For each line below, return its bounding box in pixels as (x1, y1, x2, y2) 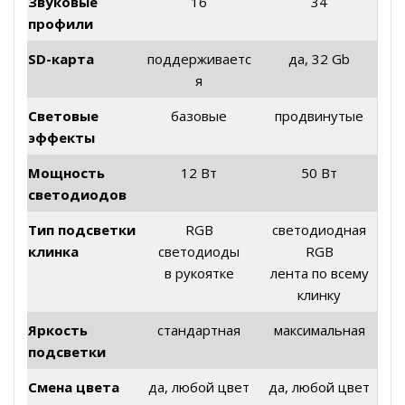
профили (28, 14, 93, 33)
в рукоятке (164, 263, 234, 282)
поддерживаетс (146, 49, 251, 68)
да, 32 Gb (288, 49, 350, 68)
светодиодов (28, 184, 127, 203)
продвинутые (275, 106, 363, 125)
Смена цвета (28, 377, 119, 396)
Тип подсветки (28, 220, 136, 239)
